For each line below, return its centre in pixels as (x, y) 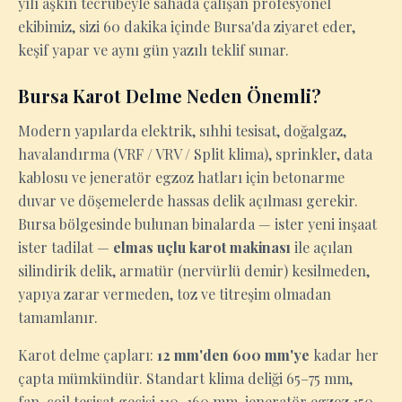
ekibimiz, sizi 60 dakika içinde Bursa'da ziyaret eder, (187, 26)
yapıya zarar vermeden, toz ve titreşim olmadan (175, 294)
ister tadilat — (66, 247)
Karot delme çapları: (87, 355)
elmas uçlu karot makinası (202, 247)
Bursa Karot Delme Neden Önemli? (170, 96)
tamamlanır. (58, 317)
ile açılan (322, 247)
